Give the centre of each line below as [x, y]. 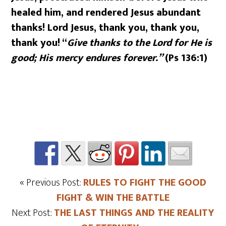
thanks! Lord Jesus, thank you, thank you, [105, 28]
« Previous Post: [51, 183]
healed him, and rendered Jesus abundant [106, 13]
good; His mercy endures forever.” [88, 58]
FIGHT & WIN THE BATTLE [113, 198]
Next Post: [33, 213]
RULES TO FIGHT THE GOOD [145, 183]
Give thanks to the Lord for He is [140, 43]
